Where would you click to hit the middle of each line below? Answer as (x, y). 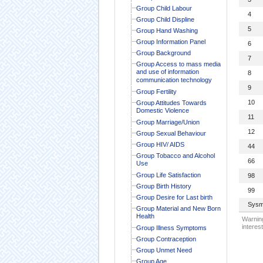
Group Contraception (166, 239)
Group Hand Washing (167, 30)
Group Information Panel (171, 41)
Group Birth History (163, 186)
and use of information (167, 72)
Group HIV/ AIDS (160, 144)
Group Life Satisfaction (168, 175)
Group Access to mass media (178, 64)
